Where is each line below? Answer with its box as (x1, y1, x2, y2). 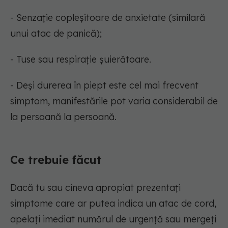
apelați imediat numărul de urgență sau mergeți (10, 213, 216, 225)
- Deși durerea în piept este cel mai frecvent (10, 79, 198, 92)
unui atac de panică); (10, 27, 102, 40)
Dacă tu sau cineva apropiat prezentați (10, 182, 181, 194)
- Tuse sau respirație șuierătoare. (10, 53, 151, 66)
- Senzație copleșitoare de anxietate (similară (10, 12, 205, 24)
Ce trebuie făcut (10, 153, 101, 167)
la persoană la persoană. (10, 111, 117, 123)
